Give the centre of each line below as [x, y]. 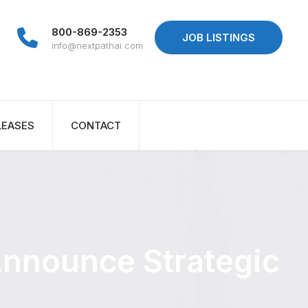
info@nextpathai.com [97, 45]
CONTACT [96, 126]
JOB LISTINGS [219, 37]
